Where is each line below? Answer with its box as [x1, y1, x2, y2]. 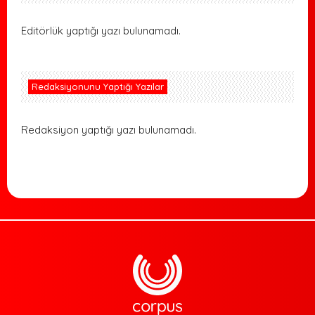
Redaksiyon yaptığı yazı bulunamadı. [21, 123, 196, 137]
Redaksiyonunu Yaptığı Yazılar [32, 81, 164, 93]
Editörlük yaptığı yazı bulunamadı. [21, 24, 181, 38]
